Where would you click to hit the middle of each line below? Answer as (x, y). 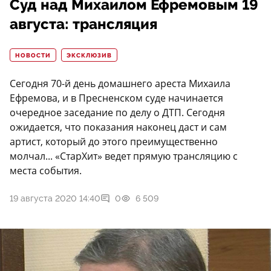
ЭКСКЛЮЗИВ (89, 56)
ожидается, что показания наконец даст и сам (118, 127)
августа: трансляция (83, 24)
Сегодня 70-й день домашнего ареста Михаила (120, 84)
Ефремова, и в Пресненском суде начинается (116, 98)
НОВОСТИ (33, 56)
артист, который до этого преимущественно (114, 142)
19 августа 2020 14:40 (55, 199)
